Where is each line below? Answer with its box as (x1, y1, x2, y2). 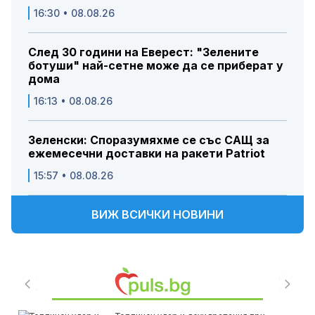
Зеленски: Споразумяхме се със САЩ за (28, 133, 269, 148)
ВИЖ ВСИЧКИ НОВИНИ (91, 207, 224, 222)
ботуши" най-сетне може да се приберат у (28, 58, 283, 73)
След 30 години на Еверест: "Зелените (28, 45, 259, 60)
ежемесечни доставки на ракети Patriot (28, 146, 265, 161)
